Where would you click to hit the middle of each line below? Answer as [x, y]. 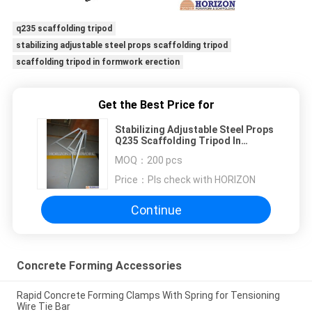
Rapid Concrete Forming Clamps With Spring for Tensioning [148, 296]
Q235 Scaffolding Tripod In [178, 141]
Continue [156, 210]
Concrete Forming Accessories [99, 266]
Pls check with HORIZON [202, 180]
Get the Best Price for [156, 105]
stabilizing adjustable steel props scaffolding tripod [122, 45]
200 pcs [165, 161]
